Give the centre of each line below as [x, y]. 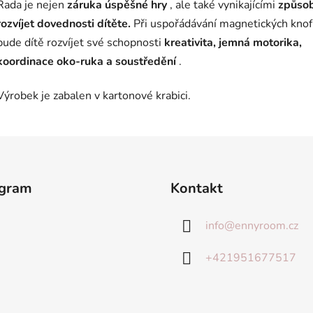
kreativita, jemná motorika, [233, 43]
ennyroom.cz [267, 226]
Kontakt [197, 189]
